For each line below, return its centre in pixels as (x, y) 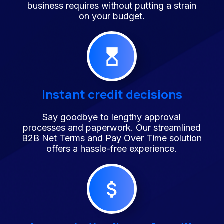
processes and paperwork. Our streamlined (112, 128)
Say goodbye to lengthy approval (112, 117)
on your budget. (112, 16)
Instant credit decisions (112, 94)
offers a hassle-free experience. (112, 149)
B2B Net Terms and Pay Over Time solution (112, 138)
